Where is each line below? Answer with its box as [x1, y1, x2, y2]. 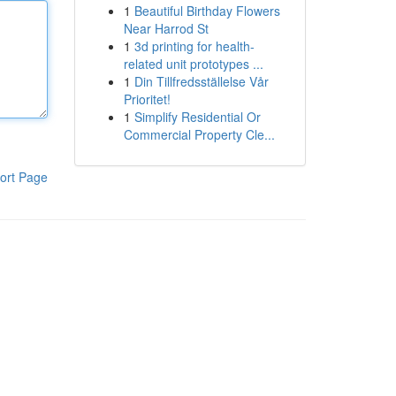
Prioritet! [123, 90, 171, 108]
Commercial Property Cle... [123, 126, 275, 143]
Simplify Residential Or [133, 108, 261, 126]
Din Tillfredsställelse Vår [133, 72, 269, 90]
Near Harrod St [123, 19, 209, 37]
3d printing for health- [133, 37, 255, 55]
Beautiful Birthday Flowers [133, 2, 280, 19]
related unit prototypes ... [123, 55, 263, 72]
